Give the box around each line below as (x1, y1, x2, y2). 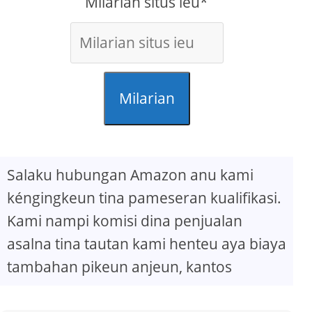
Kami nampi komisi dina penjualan (7, 211, 242, 231)
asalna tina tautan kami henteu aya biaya (7, 234, 286, 254)
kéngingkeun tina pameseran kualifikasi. (7, 188, 281, 208)
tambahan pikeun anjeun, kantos (7, 257, 232, 277)
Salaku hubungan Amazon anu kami (7, 165, 253, 185)
